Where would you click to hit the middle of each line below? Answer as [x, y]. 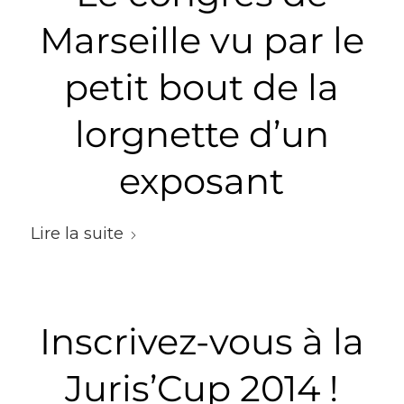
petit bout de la [202, 87]
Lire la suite [77, 233]
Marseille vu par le [202, 40]
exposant [202, 181]
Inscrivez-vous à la [202, 341]
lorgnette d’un [202, 134]
